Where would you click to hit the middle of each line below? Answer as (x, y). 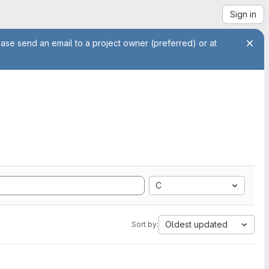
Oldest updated (196, 224)
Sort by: (145, 224)
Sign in (243, 14)
